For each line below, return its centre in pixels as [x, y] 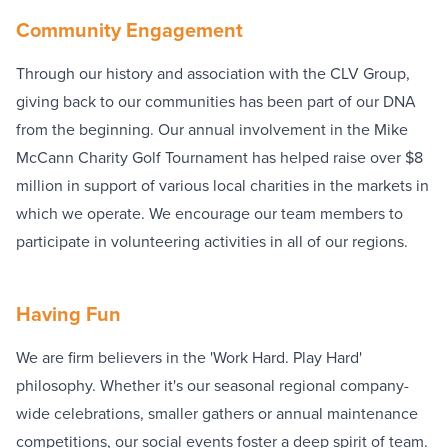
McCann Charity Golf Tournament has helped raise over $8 [219, 157]
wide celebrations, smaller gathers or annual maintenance [217, 413]
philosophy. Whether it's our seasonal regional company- [212, 385]
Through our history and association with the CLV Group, [213, 73]
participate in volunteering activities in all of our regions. [212, 241]
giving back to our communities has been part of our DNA [216, 101]
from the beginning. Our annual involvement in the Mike [212, 129]
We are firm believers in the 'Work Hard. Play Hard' [189, 357]
